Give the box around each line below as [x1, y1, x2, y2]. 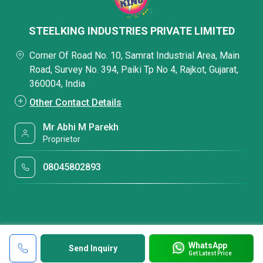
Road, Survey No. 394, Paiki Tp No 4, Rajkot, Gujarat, [29, 64, 238, 75]
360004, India [29, 78, 85, 89]
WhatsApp [188, 240, 227, 250]
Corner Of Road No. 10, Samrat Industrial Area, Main [29, 50, 240, 61]
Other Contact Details [29, 97, 122, 108]
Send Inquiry [68, 244, 117, 253]
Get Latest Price [188, 249, 232, 257]
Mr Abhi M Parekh [43, 122, 119, 133]
